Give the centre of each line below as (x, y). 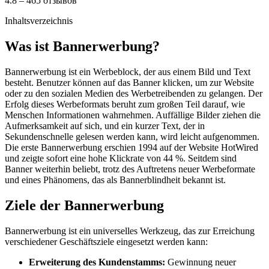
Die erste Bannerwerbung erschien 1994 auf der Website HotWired (131, 147)
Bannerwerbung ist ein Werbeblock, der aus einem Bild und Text (128, 71)
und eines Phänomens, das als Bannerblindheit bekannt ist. (115, 180)
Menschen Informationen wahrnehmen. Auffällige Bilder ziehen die (133, 115)
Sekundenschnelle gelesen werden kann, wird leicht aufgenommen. (132, 136)
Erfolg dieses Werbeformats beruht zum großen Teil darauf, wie (125, 104)
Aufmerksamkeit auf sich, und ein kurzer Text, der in (105, 125)
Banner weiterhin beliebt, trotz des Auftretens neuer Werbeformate (130, 169)
